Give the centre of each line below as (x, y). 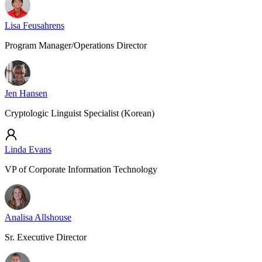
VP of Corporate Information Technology (81, 169)
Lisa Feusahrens (35, 25)
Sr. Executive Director (46, 237)
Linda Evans (28, 149)
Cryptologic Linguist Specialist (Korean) (80, 113)
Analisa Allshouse (38, 217)
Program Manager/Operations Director (76, 45)
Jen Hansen (26, 93)
